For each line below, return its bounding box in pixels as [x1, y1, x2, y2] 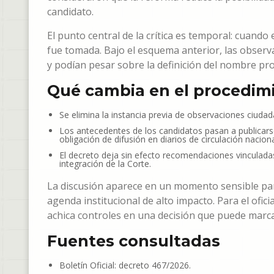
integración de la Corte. [59, 158, 151, 170]
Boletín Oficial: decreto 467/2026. [59, 259, 191, 272]
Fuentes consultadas [47, 232, 220, 251]
